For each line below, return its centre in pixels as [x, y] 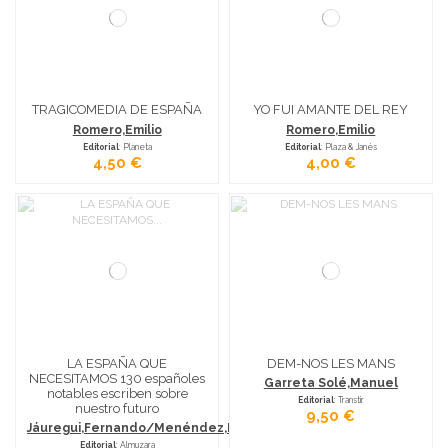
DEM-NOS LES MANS [330, 363]
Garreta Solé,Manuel [330, 383]
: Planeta [135, 147]
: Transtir [348, 400]
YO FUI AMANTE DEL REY [331, 110]
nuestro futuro [117, 408]
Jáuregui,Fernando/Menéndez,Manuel [151, 428]
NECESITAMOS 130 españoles [117, 378]
